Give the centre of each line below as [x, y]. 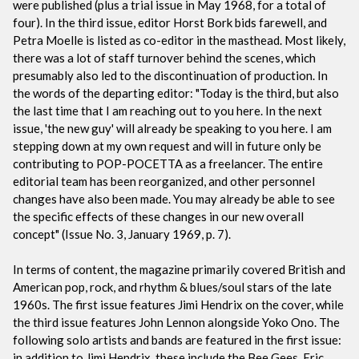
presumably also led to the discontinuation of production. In [170, 75]
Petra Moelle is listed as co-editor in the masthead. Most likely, [179, 40]
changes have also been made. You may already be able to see [174, 198]
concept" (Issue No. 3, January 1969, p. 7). [122, 234]
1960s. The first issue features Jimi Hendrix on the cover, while [178, 304]
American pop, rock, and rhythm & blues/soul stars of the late [172, 286]
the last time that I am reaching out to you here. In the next [167, 110]
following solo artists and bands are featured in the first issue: [177, 339]
